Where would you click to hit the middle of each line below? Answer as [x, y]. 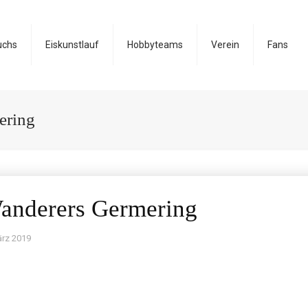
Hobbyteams [155, 45]
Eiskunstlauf [72, 45]
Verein [225, 45]
